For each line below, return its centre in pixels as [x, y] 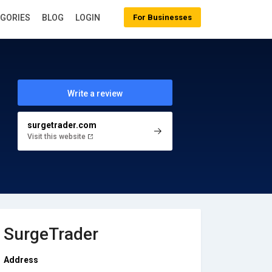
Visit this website [57, 136]
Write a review [95, 93]
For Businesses [162, 17]
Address [21, 260]
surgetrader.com [62, 125]
